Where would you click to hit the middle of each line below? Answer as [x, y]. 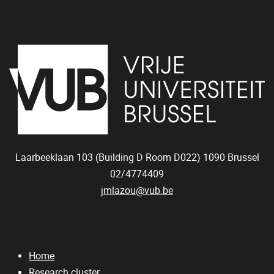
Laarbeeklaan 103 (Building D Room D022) [109, 157]
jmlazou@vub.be [137, 191]
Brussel [243, 157]
